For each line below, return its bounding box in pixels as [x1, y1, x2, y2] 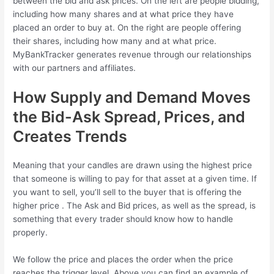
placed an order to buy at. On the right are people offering [13, 22, 242, 32]
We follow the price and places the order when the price [13, 254, 234, 265]
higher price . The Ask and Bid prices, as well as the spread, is [13, 201, 256, 211]
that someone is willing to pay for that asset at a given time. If [13, 174, 257, 184]
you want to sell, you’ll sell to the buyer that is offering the [13, 187, 242, 198]
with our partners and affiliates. [13, 62, 136, 73]
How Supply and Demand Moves [13, 88, 251, 107]
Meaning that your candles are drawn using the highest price [13, 160, 253, 171]
